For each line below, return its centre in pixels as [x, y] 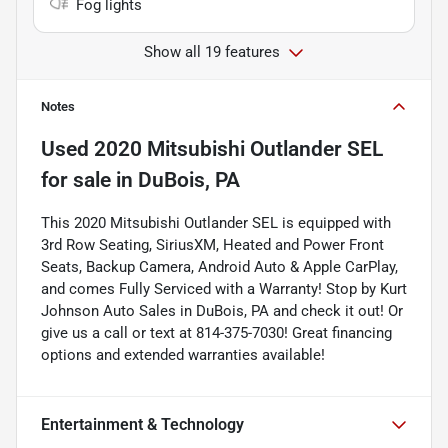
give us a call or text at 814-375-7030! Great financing [216, 332]
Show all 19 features [212, 51]
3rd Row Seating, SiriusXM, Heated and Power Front [212, 244]
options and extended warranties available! [183, 354]
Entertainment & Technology [142, 424]
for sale [76, 179]
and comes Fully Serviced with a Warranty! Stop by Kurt [224, 288]
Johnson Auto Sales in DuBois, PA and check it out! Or [222, 310]
